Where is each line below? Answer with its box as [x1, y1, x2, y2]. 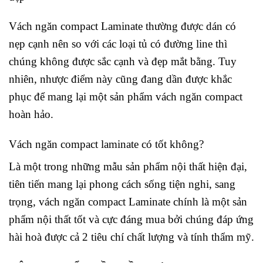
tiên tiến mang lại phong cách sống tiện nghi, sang [9, 178, 235, 191]
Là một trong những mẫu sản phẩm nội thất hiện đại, [9, 160, 247, 173]
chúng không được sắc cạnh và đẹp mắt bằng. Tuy [9, 55, 237, 68]
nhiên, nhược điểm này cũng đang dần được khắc [9, 73, 232, 86]
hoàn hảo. [9, 108, 53, 121]
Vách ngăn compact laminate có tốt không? [9, 138, 204, 151]
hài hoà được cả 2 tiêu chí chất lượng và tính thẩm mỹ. [9, 231, 254, 244]
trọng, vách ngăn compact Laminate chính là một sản [9, 195, 247, 208]
